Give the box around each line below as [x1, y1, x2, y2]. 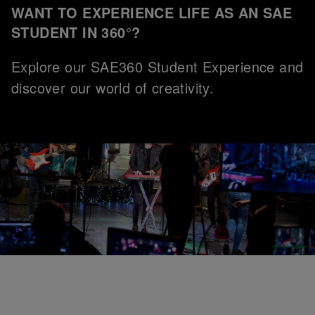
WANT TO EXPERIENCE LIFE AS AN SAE [11, 2, 292, 23]
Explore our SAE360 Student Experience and [11, 56, 304, 77]
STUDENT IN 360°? [11, 22, 141, 43]
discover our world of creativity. [11, 77, 214, 98]
